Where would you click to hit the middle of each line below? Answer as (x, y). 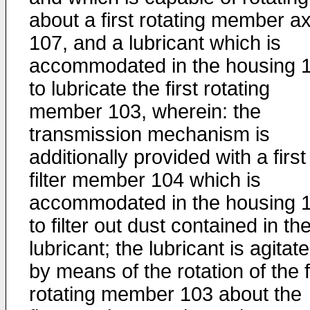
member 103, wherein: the (145, 111)
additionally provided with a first (167, 157)
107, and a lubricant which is (155, 43)
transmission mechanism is (149, 134)
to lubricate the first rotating (149, 89)
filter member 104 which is (145, 180)
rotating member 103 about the (165, 294)
